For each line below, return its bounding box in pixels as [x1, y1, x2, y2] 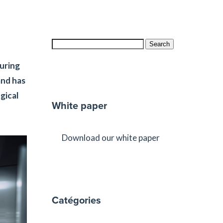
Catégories [51, 193, 101, 208]
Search [149, 40, 170, 48]
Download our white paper [61, 132, 160, 143]
